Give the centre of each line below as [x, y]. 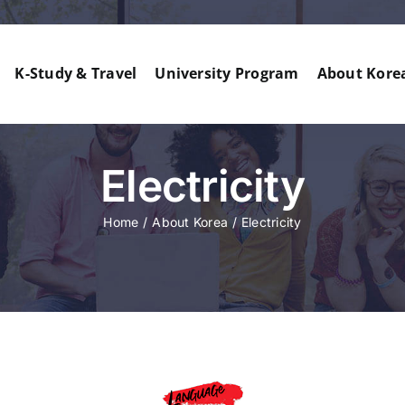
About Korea [190, 222]
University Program [227, 74]
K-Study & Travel [76, 74]
